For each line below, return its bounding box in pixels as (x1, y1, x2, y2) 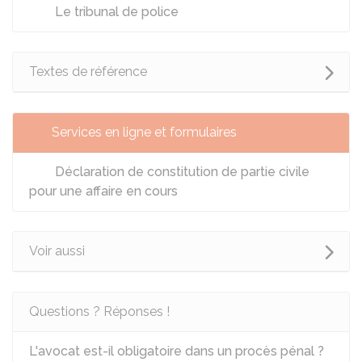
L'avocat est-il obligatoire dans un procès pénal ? (29, 343, 324, 359)
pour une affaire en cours (29, 183, 178, 199)
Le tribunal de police (52, 4, 179, 19)
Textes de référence (29, 64, 147, 79)
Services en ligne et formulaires (52, 124, 237, 140)
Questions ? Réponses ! (29, 304, 170, 319)
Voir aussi (29, 243, 85, 259)
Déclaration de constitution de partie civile (52, 164, 309, 179)
